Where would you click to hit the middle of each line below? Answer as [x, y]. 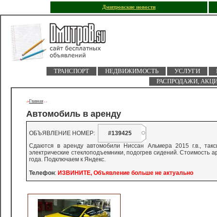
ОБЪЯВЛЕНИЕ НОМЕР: [63, 133]
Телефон [42, 173]
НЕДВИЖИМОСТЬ [132, 71]
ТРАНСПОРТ [71, 71]
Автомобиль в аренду [74, 114]
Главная [36, 101]
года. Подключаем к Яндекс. [67, 159]
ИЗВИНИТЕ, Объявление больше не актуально [125, 173]
